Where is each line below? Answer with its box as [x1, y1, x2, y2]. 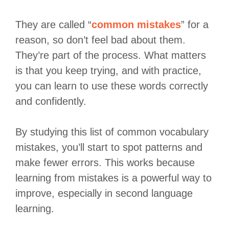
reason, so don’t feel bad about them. [15, 34, 186, 45]
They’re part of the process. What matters [15, 49, 206, 61]
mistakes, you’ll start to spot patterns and [15, 141, 202, 153]
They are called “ [15, 18, 91, 30]
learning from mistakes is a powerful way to [15, 172, 212, 184]
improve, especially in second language [15, 187, 193, 199]
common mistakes [91, 18, 181, 30]
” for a [181, 18, 209, 30]
